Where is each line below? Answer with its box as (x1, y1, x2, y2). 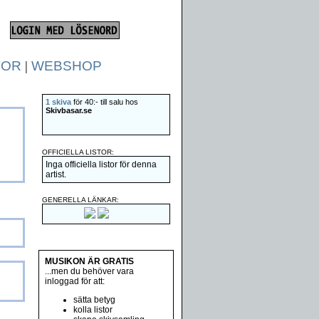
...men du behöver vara (45, 266, 134, 276)
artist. (46, 169, 66, 179)
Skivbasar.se (46, 106, 92, 115)
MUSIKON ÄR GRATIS (45, 256, 134, 266)
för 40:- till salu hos (71, 98, 138, 106)
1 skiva (46, 98, 71, 106)
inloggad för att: (45, 276, 105, 286)
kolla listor (73, 305, 113, 315)
